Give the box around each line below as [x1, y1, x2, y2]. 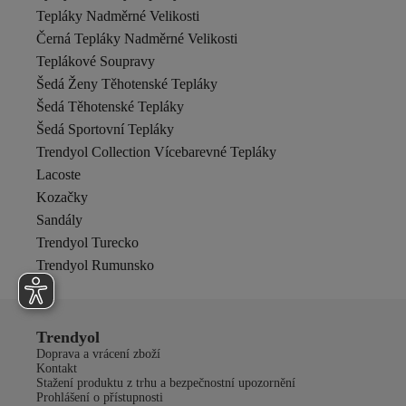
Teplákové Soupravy [36, 53, 155, 69]
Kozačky [36, 189, 88, 205]
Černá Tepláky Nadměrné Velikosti [36, 31, 237, 46]
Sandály [36, 212, 82, 227]
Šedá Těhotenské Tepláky [36, 99, 184, 114]
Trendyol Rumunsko [36, 257, 154, 273]
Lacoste [36, 167, 81, 182]
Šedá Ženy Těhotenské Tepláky [36, 76, 217, 92]
